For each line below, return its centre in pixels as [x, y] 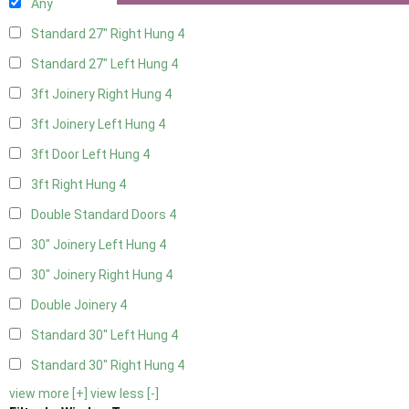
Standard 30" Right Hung [104, 366]
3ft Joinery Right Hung [98, 94]
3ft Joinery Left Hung [94, 125]
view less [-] [125, 394]
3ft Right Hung [75, 185]
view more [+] [48, 394]
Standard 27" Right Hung [104, 34]
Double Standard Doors [100, 215]
